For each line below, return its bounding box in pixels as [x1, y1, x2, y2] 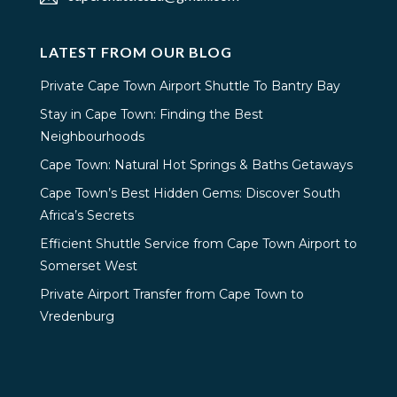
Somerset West [39, 257, 137, 274]
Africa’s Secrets [39, 206, 134, 223]
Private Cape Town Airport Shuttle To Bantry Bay [39, 77, 340, 94]
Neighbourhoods [39, 128, 144, 144]
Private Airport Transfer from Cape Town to [39, 285, 304, 302]
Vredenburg [39, 307, 114, 324]
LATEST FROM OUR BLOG [39, 43, 232, 60]
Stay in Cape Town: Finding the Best [39, 105, 263, 122]
